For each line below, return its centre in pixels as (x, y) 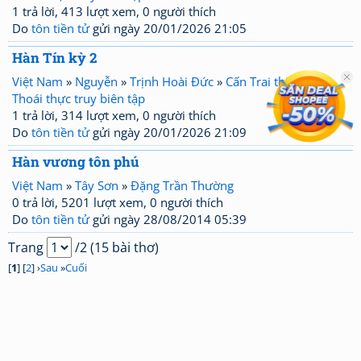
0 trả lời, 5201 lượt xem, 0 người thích (118, 202)
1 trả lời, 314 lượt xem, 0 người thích (114, 115)
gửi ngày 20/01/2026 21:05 (168, 28)
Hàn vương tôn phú (76, 162)
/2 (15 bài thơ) (115, 247)
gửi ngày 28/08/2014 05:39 (168, 219)
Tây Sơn (97, 185)
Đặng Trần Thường (182, 185)
